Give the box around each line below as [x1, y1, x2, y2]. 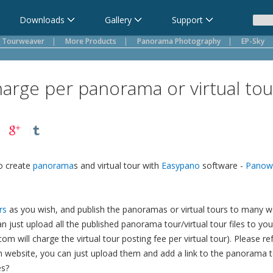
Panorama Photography [137, 36, 221, 46]
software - [200, 160, 246, 171]
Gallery [105, 14, 132, 26]
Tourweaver [2, 36, 44, 46]
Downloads [19, 14, 65, 26]
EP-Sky [241, 36, 264, 46]
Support [172, 14, 203, 26]
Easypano [161, 160, 200, 171]
